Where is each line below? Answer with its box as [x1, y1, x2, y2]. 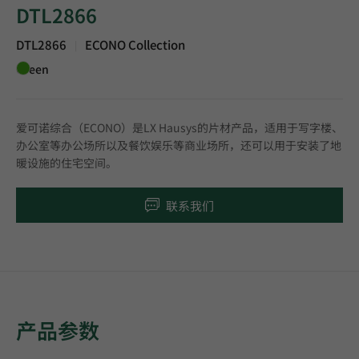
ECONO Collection [85, 36, 185, 53]
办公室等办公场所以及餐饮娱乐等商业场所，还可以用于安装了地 [16, 137, 341, 153]
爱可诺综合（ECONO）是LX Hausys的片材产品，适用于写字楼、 [16, 119, 343, 135]
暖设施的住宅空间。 [16, 155, 117, 171]
